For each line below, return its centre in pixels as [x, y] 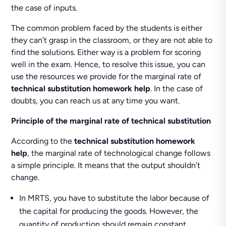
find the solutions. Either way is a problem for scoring [106, 52]
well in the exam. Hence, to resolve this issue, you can [108, 64]
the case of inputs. [44, 8]
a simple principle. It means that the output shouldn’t [106, 165]
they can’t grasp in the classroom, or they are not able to [112, 40]
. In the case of [177, 89]
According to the [43, 141]
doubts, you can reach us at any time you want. [96, 101]
